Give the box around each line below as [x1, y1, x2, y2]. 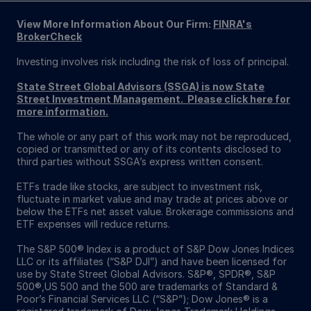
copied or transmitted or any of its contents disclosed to [17, 142, 281, 155]
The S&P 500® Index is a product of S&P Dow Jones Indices [17, 242, 294, 255]
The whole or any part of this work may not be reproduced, [17, 130, 292, 142]
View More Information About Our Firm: [17, 17, 213, 30]
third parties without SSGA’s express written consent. [17, 155, 263, 167]
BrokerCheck [17, 30, 82, 42]
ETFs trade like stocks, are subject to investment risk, [17, 180, 262, 192]
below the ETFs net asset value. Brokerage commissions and [17, 205, 294, 217]
